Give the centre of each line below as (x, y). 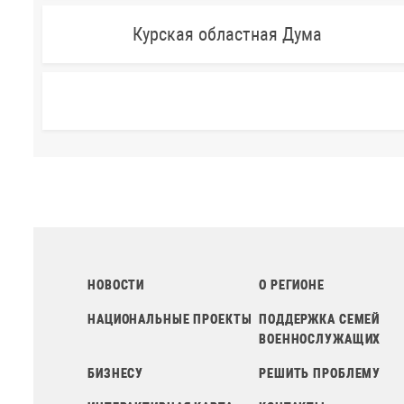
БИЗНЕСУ (116, 373)
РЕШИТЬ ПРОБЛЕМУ (320, 373)
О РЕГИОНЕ (292, 285)
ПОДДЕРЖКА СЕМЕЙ (320, 319)
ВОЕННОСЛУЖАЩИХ (320, 339)
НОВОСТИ (116, 285)
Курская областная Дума (227, 35)
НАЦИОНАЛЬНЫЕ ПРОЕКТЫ (170, 319)
